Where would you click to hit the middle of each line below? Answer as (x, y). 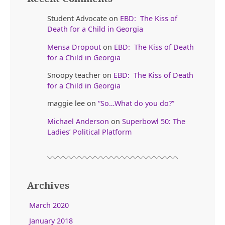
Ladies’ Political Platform (89, 132)
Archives (48, 185)
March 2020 (49, 205)
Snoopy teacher (74, 75)
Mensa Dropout (74, 47)
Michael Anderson (78, 121)
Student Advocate (77, 19)
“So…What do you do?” (136, 103)
